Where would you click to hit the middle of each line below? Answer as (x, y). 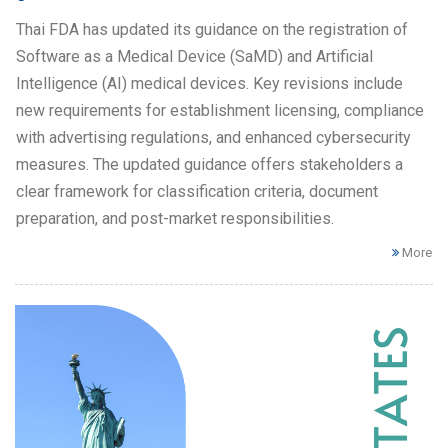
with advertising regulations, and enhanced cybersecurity (213, 137)
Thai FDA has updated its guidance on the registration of (212, 29)
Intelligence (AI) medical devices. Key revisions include (209, 83)
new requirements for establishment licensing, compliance (220, 110)
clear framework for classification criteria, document (197, 191)
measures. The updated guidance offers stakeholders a (209, 164)
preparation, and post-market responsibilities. (175, 218)
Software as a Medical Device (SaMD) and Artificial (194, 56)
